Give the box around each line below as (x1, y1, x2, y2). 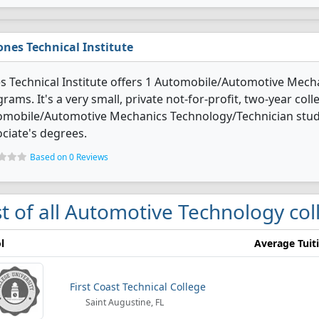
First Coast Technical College (70, 280, 206, 293)
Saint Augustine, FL (83, 296, 164, 308)
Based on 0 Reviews (30, 151, 108, 163)
